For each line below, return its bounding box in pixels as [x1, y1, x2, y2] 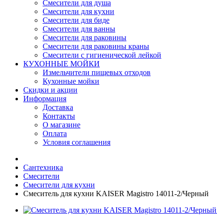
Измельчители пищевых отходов [43, 68, 151, 77]
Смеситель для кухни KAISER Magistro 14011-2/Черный [23, 189, 209, 198]
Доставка [43, 103, 73, 111]
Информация [23, 94, 66, 103]
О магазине [43, 121, 80, 129]
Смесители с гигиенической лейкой [43, 51, 161, 59]
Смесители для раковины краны [43, 42, 149, 50]
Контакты [43, 112, 75, 120]
